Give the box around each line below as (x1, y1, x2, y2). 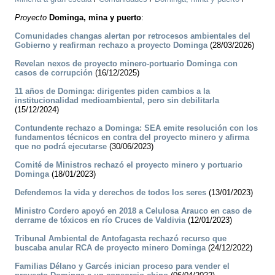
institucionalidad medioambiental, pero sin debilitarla (15, 96, 219, 106)
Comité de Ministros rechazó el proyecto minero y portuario (15, 160, 242, 170)
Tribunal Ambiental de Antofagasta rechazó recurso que (15, 234, 227, 244)
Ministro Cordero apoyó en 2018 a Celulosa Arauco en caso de (15, 206, 252, 216)
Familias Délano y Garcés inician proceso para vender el (15, 261, 230, 271)
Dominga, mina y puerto (49, 13, 141, 23)
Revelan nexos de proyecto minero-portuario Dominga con (15, 59, 238, 69)
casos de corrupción (15, 68, 93, 78)
